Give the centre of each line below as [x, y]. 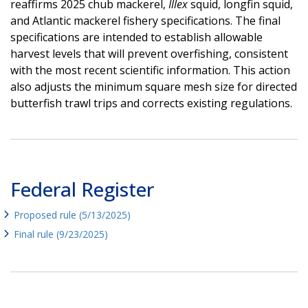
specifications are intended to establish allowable [136, 37]
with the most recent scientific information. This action [150, 70]
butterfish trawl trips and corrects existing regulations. [151, 103]
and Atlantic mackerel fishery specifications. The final [145, 20]
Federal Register [82, 189]
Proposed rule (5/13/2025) [72, 214]
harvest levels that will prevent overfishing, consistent [149, 53]
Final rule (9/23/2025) [61, 234]
